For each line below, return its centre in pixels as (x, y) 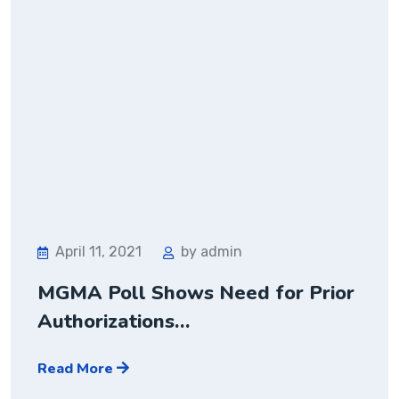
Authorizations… (114, 321)
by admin (212, 251)
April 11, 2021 (98, 251)
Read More (77, 368)
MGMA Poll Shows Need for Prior (196, 293)
